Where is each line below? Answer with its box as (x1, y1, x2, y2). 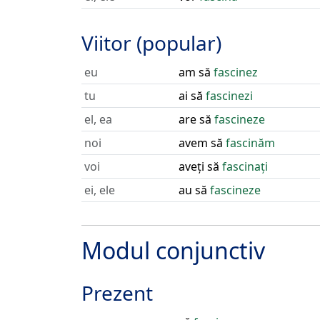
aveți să (179, 159, 222, 174)
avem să (179, 135, 226, 151)
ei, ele (84, 182, 115, 198)
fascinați (222, 159, 268, 174)
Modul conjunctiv (81, 235, 265, 266)
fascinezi (206, 88, 253, 104)
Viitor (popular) (81, 29, 221, 56)
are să (179, 111, 214, 127)
